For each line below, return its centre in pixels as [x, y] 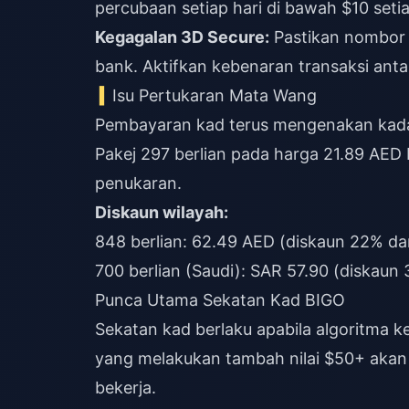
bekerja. [126, 388]
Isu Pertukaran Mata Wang [215, 95]
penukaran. [138, 183]
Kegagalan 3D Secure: [182, 37]
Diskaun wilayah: [162, 212]
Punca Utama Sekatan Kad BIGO [220, 300]
